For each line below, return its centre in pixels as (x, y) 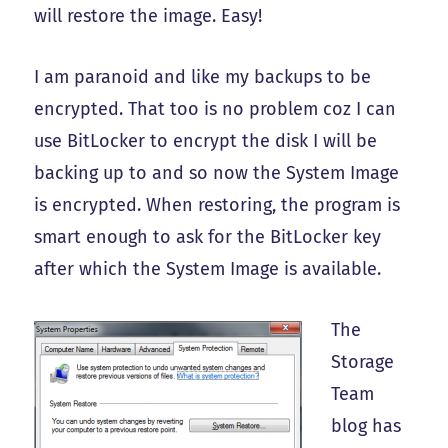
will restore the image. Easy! (148, 16)
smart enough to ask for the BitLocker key (208, 236)
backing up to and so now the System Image (217, 172)
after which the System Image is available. (208, 268)
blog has (366, 425)
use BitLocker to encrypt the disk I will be (206, 140)
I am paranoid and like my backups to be (203, 76)
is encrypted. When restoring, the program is (217, 204)
